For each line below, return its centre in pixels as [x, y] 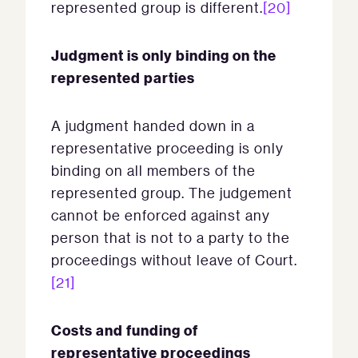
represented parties [123, 77]
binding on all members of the [153, 170]
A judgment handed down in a [153, 125]
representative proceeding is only [167, 148]
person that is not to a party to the [171, 237]
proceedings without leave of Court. [174, 260]
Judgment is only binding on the [164, 55]
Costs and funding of [125, 330]
